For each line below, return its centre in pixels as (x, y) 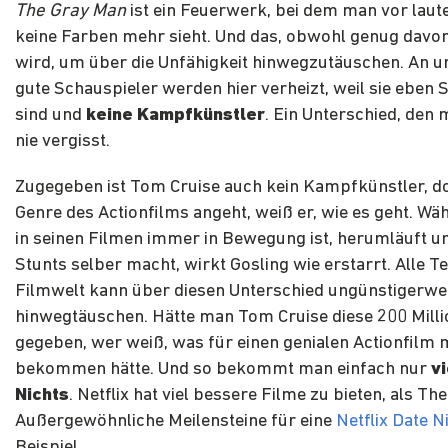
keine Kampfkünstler (175, 116)
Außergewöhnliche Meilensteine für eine (175, 422)
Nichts (42, 396)
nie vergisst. (62, 142)
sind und (50, 116)
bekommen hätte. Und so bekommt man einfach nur (223, 370)
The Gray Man (70, 12)
